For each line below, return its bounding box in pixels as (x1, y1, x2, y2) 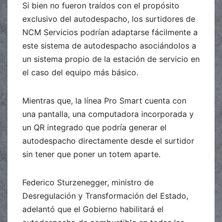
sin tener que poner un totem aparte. (22, 149, 161, 160)
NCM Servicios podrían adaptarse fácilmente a (22, 27, 198, 38)
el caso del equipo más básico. (22, 67, 141, 78)
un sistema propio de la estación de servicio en (22, 54, 200, 64)
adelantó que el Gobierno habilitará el (22, 204, 164, 215)
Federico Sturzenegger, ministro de (22, 177, 154, 188)
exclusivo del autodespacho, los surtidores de (22, 14, 195, 24)
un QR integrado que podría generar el (22, 122, 166, 133)
